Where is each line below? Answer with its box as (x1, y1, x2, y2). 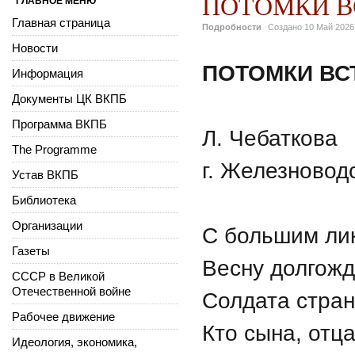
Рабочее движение (12, 309, 115, 323)
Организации (12, 218, 82, 232)
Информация (12, 66, 83, 80)
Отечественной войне (12, 284, 131, 298)
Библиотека (12, 193, 76, 207)
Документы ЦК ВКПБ (12, 91, 127, 105)
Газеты (12, 243, 50, 258)
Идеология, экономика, (12, 334, 137, 349)
